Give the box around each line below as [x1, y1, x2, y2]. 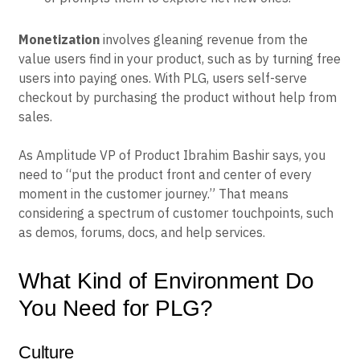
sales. [18, 108, 52, 125]
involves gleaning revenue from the [100, 31, 308, 47]
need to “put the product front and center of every [18, 166, 312, 182]
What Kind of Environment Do [18, 268, 314, 293]
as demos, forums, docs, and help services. [18, 223, 265, 240]
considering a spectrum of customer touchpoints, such [18, 204, 333, 221]
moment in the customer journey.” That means [18, 185, 288, 202]
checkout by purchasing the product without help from [18, 88, 337, 105]
